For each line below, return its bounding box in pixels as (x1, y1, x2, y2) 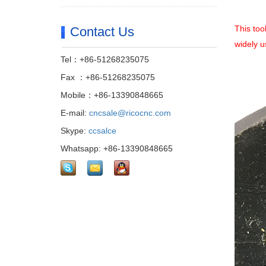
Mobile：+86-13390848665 (61, 90, 163, 100)
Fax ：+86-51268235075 (61, 72, 155, 82)
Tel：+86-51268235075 (61, 55, 149, 64)
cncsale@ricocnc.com (89, 108, 171, 118)
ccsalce (88, 126, 116, 135)
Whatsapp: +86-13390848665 (61, 144, 173, 153)
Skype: (61, 126, 88, 135)
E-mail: (61, 108, 89, 118)
